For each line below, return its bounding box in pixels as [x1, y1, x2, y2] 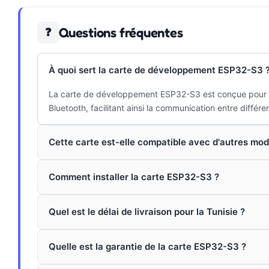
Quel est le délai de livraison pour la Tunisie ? [49, 205, 245, 217]
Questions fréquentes [59, 24, 183, 40]
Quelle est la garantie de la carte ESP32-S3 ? [49, 240, 246, 252]
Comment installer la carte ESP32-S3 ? [49, 171, 219, 183]
